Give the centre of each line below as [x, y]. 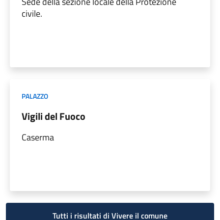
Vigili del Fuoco [54, 116]
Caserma [38, 137]
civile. [32, 13]
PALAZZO [35, 96]
